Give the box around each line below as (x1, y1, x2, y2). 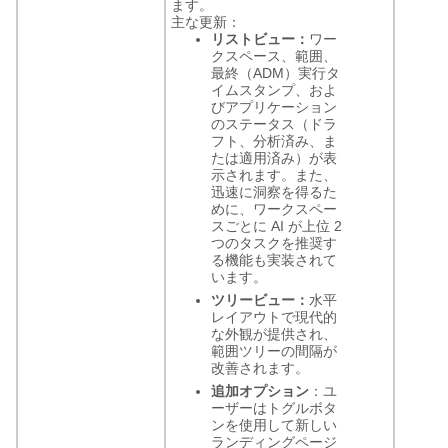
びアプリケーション (211, 99, 337, 115)
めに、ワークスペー (211, 201, 337, 217)
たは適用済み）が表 (211, 150, 337, 166)
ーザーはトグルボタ (211, 400, 337, 416)
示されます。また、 (211, 167, 337, 183)
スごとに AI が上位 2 (211, 218, 342, 234)
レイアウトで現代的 (211, 309, 337, 325)
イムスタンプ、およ (211, 82, 337, 98)
